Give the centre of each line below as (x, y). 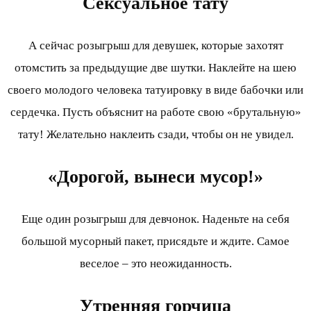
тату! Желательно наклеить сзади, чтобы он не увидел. (155, 134)
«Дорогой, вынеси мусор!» (155, 176)
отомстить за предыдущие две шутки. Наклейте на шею (155, 67)
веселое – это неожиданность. (155, 264)
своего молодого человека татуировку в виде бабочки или (155, 90)
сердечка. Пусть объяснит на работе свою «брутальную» (155, 112)
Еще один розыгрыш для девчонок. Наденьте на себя (155, 219)
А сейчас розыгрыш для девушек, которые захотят (155, 45)
